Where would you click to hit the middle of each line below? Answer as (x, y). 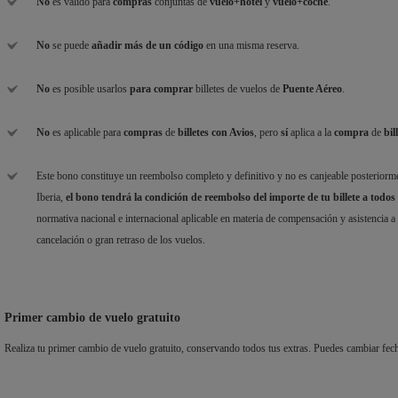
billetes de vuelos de (238, 89)
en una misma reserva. (251, 46)
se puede (71, 46)
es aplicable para (87, 133)
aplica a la (311, 133)
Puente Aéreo (312, 89)
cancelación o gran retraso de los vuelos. (121, 240)
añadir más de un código (147, 46)
